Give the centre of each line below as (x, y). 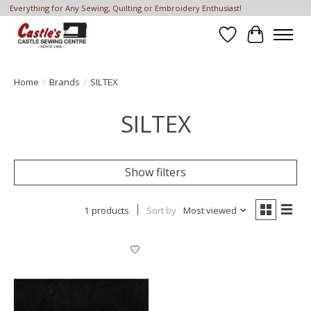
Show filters (155, 172)
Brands (65, 82)
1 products (106, 210)
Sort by (161, 210)
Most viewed (210, 210)
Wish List (251, 42)
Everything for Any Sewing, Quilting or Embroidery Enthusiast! (125, 8)
